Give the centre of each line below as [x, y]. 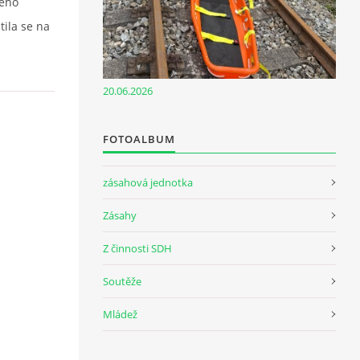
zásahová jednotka [148, 182]
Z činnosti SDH [137, 248]
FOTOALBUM [139, 139]
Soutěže [122, 281]
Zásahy [120, 215]
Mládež [120, 314]
